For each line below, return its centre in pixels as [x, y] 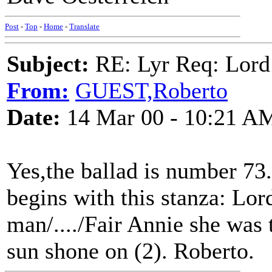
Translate [84, 26]
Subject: [48, 64]
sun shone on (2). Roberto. [131, 251]
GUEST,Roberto [151, 90]
